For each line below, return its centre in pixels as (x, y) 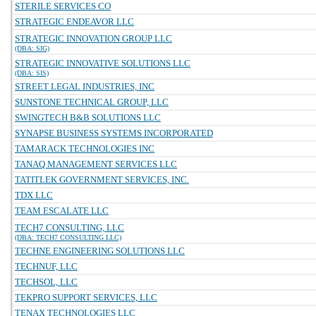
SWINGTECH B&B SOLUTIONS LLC (88, 117)
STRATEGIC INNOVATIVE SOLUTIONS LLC (103, 63)
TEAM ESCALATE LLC (62, 211)
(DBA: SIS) (32, 73)
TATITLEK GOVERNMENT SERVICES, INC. (102, 180)
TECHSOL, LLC (46, 282)
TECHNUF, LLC (46, 266)
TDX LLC (34, 195)
